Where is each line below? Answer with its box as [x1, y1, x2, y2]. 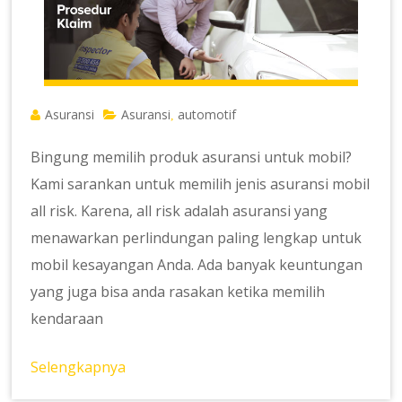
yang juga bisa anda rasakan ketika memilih [31, 282, 326, 302]
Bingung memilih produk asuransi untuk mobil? [31, 147, 353, 168]
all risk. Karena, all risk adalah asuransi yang [31, 201, 328, 222]
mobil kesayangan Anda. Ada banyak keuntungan [31, 255, 363, 275]
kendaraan [31, 309, 104, 329]
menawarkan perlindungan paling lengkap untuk [31, 228, 363, 249]
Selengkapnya [31, 357, 127, 378]
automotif [178, 106, 237, 124]
